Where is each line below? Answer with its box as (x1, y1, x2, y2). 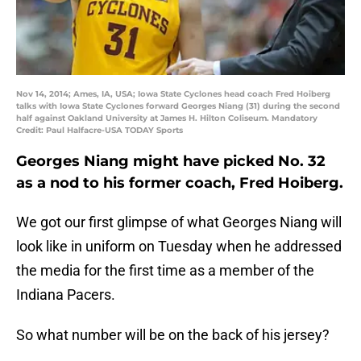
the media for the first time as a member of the (16, 262, 314, 280)
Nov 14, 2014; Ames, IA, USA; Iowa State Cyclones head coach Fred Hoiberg (16, 89, 330, 100)
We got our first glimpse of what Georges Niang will (16, 214, 342, 231)
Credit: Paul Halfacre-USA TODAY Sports (16, 125, 183, 136)
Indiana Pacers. (16, 286, 115, 304)
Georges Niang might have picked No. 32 (16, 152, 326, 171)
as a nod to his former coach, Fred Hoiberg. (16, 174, 343, 193)
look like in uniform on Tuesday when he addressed (16, 238, 342, 255)
